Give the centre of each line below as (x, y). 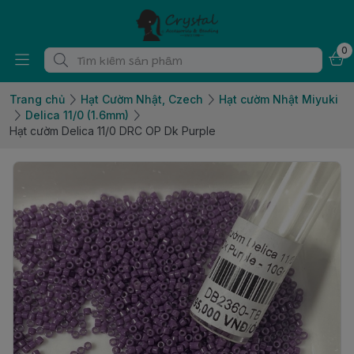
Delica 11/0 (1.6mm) (77, 115)
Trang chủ (37, 99)
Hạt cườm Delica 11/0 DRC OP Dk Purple (113, 131)
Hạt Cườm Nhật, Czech (142, 99)
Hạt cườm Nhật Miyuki (279, 99)
